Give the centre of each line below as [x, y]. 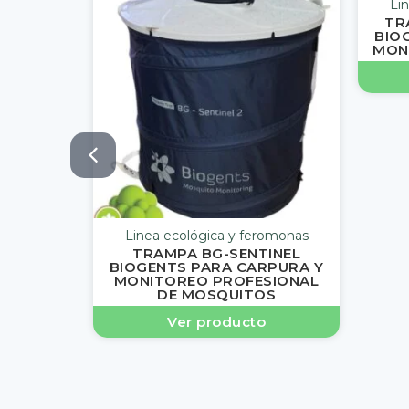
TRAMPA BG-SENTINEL [216, 254]
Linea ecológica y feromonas [216, 236]
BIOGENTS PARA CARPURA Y [216, 267]
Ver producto [216, 322]
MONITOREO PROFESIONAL [216, 281]
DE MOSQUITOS [216, 295]
